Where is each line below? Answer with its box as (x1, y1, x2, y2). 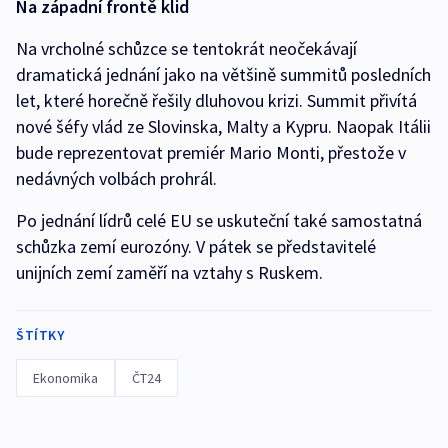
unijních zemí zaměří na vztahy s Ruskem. (16, 260, 323, 284)
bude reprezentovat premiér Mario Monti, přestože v (16, 140, 406, 164)
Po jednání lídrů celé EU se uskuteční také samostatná (16, 208, 422, 232)
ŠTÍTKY (16, 325, 64, 344)
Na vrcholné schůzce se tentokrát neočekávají (16, 36, 357, 60)
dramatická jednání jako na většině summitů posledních (16, 62, 431, 86)
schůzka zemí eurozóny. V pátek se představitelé (16, 234, 376, 258)
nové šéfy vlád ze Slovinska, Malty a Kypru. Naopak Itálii (16, 114, 431, 138)
